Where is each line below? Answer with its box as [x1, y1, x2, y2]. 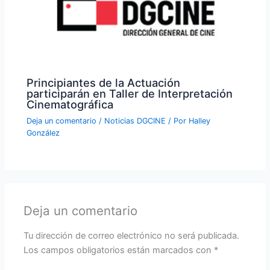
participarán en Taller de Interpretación [27, 87, 233, 101]
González [27, 128, 60, 138]
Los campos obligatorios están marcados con [24, 245, 215, 256]
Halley [189, 116, 211, 126]
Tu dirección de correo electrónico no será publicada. [24, 230, 240, 242]
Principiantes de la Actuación [27, 76, 181, 90]
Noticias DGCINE [104, 116, 166, 126]
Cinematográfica [27, 98, 114, 111]
